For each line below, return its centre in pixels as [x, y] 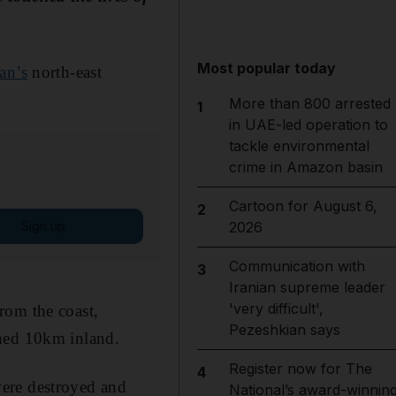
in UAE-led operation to [308, 125]
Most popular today [267, 68]
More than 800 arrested [309, 103]
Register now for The [300, 369]
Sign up [43, 225]
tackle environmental [299, 146]
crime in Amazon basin [305, 167]
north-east [65, 72]
